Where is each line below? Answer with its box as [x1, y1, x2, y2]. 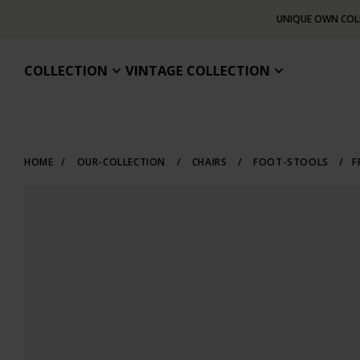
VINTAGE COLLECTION [125, 61, 270, 80]
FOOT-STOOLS [250, 155, 332, 169]
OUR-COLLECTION [74, 155, 169, 169]
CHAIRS [189, 155, 231, 169]
